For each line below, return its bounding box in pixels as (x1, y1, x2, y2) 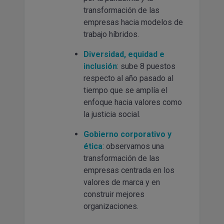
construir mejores (83, 189, 144, 199)
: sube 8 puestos (117, 61, 175, 71)
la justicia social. (83, 109, 140, 119)
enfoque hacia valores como (83, 97, 182, 107)
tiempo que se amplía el (83, 85, 167, 95)
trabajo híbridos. (83, 29, 139, 39)
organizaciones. (83, 201, 138, 211)
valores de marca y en (83, 177, 160, 187)
